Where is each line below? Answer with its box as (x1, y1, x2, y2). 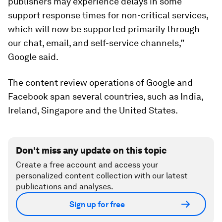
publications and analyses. (16, 182, 113, 191)
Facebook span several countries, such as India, (8, 91, 203, 102)
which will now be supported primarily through (8, 24, 200, 34)
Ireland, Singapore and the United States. (8, 105, 178, 115)
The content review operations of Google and (8, 77, 193, 88)
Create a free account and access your (16, 160, 158, 169)
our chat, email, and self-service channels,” (8, 38, 184, 48)
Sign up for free (69, 199, 125, 209)
